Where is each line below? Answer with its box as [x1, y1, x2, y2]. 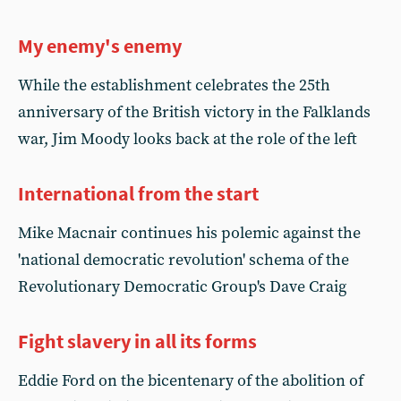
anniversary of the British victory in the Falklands [18, 102, 371, 123]
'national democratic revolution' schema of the [18, 250, 349, 270]
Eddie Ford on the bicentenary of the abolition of [18, 371, 363, 391]
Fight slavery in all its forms [18, 328, 257, 354]
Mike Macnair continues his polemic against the [18, 223, 361, 243]
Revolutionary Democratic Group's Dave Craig [18, 277, 346, 297]
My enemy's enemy [18, 33, 182, 58]
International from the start [18, 181, 259, 206]
